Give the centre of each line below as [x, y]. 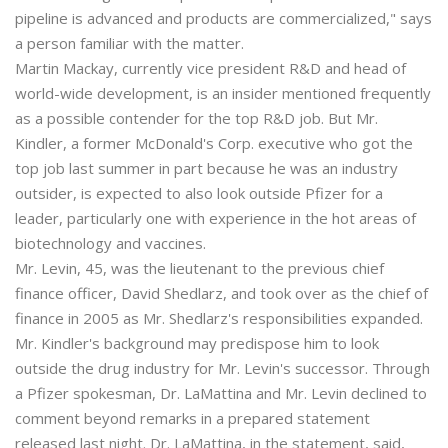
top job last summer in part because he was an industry [206, 168]
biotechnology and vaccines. [110, 243]
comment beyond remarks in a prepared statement [192, 418]
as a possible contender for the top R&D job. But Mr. [196, 118]
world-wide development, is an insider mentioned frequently [223, 93]
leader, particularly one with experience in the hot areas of [215, 218]
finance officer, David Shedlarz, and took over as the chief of [221, 293]
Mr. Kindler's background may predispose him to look [197, 343]
